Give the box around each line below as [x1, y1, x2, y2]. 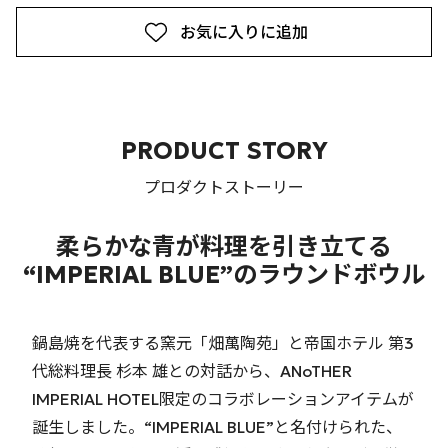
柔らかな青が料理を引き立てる [56, 232, 392, 262]
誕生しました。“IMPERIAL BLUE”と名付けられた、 [32, 417, 402, 437]
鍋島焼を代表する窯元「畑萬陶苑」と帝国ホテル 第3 [32, 333, 414, 353]
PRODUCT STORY [120, 136, 328, 166]
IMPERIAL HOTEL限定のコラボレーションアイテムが [32, 389, 414, 409]
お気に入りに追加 [180, 22, 308, 42]
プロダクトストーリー [144, 177, 304, 197]
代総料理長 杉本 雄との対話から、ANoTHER [32, 361, 352, 381]
